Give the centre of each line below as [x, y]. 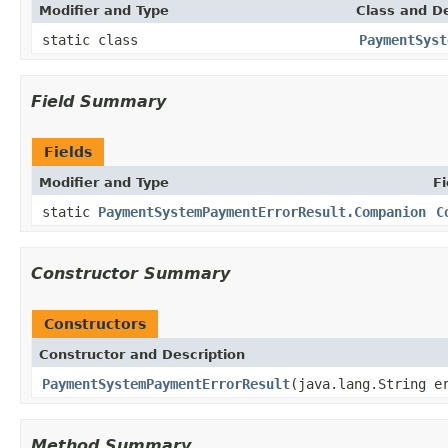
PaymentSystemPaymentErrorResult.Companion [262, 211]
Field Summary [98, 101]
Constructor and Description [142, 354]
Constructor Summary [130, 273]
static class [94, 39]
